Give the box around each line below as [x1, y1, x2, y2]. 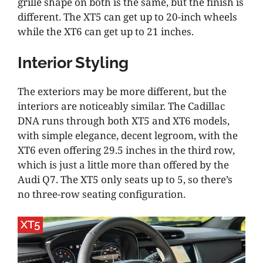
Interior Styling [18, 53, 129, 72]
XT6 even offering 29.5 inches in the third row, [18, 143, 235, 157]
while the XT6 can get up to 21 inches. [18, 24, 194, 38]
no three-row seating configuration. [18, 187, 186, 201]
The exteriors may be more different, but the [18, 85, 227, 99]
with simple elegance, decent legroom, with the [18, 129, 238, 143]
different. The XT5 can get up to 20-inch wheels [18, 9, 237, 23]
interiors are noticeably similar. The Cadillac [18, 99, 225, 113]
